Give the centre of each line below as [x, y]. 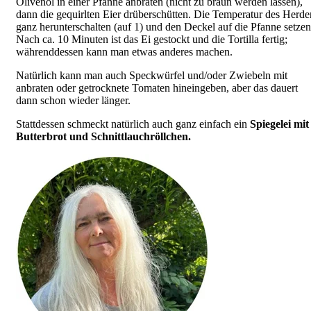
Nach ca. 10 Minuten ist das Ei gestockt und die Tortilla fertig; [152, 39]
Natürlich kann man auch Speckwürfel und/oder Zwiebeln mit [152, 75]
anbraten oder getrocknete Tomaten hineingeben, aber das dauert [157, 87]
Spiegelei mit [279, 124]
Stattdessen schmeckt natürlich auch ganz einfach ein [133, 124]
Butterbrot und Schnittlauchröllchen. [103, 136]
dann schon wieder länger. [73, 100]
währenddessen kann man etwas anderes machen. [124, 51]
